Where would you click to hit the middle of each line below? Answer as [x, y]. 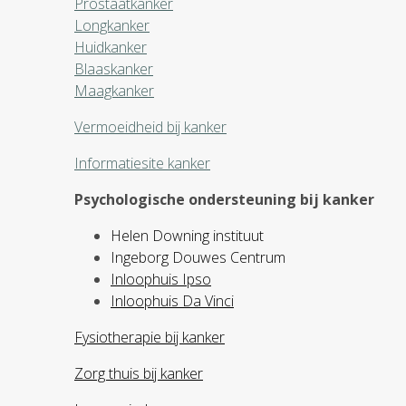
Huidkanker [111, 47]
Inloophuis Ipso [161, 279]
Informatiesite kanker [142, 163]
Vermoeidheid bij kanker [150, 127]
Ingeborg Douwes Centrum [198, 257]
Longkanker [112, 25]
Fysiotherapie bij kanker [150, 337]
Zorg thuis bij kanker [139, 373]
